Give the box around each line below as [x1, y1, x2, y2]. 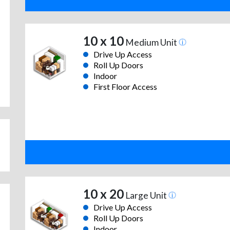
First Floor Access [93, 82, 157, 92]
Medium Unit [123, 37, 179, 48]
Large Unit [123, 190, 168, 201]
